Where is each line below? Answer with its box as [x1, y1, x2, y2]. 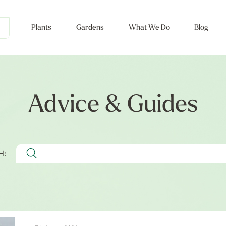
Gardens [76, 24, 104, 32]
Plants [31, 24, 51, 32]
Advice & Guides [28, 94, 198, 118]
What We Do [128, 24, 170, 32]
